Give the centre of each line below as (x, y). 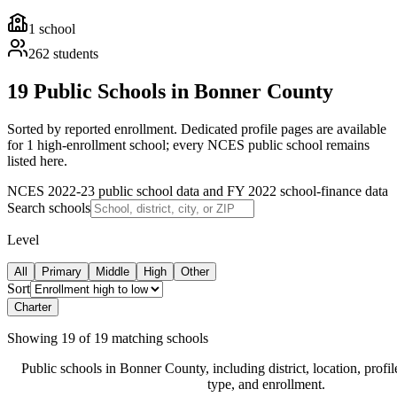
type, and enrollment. (266, 384)
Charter (33, 307)
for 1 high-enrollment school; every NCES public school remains (188, 144)
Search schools (49, 207)
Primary (62, 271)
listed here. (37, 160)
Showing (32, 338)
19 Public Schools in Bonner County (170, 91)
